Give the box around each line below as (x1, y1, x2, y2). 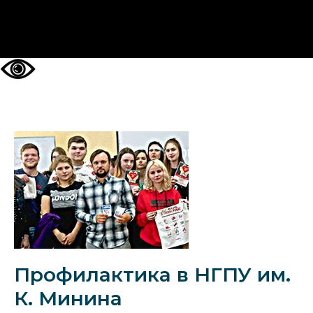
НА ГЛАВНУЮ (123, 24, 190, 35)
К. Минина (14, 286, 122, 310)
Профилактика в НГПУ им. (14, 263, 291, 286)
